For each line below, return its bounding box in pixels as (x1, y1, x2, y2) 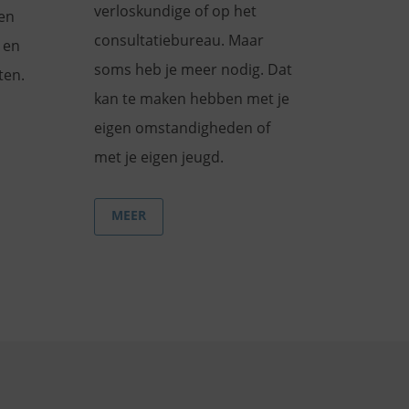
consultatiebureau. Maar (93, 30, 264, 51)
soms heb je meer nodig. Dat (93, 59, 292, 80)
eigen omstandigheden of (93, 118, 270, 139)
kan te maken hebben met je (93, 89, 289, 110)
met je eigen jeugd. (93, 147, 224, 168)
